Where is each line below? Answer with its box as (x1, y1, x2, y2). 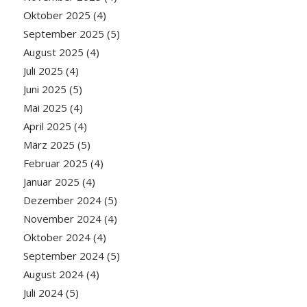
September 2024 (23, 249, 104, 263)
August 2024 (23, 267, 84, 282)
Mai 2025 (23, 101, 67, 115)
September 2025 (23, 27, 104, 41)
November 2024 (23, 212, 101, 226)
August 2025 (23, 45, 84, 60)
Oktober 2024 (23, 230, 90, 245)
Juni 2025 (23, 82, 66, 97)
